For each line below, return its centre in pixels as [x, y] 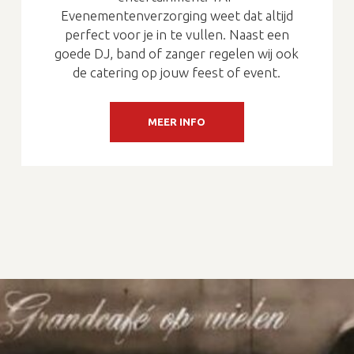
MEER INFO [177, 121]
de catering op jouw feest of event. [177, 72]
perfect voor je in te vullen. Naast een [177, 34]
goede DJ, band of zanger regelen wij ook [177, 53]
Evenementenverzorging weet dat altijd [177, 15]
